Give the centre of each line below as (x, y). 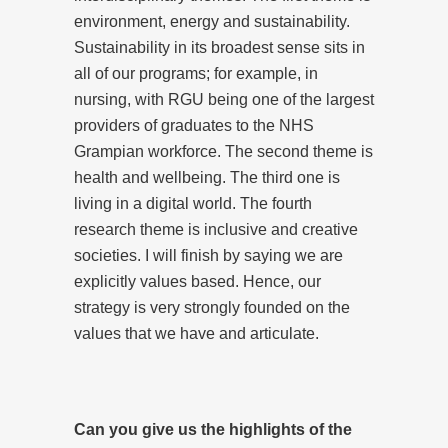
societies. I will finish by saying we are (208, 255)
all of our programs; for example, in (196, 73)
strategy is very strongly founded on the (212, 307)
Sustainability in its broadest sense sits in (219, 47)
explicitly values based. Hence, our (197, 281)
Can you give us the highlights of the (213, 429)
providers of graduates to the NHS (194, 125)
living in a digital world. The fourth (193, 203)
